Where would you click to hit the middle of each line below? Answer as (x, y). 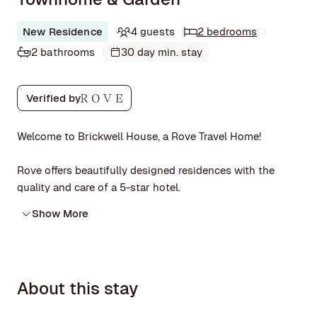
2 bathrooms (63, 52)
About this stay (77, 288)
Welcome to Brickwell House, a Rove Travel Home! (139, 136)
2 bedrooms (227, 31)
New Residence (63, 31)
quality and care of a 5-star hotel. (99, 187)
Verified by (53, 98)
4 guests (152, 31)
